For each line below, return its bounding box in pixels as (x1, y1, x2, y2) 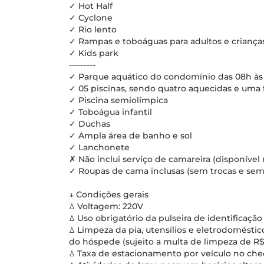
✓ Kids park (69, 48, 118, 58)
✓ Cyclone (69, 12, 113, 23)
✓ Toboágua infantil (69, 107, 152, 117)
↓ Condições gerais (69, 189, 148, 200)
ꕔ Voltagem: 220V (69, 201, 143, 212)
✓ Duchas (69, 118, 110, 129)
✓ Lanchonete (69, 142, 130, 153)
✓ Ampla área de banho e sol (69, 130, 192, 141)
